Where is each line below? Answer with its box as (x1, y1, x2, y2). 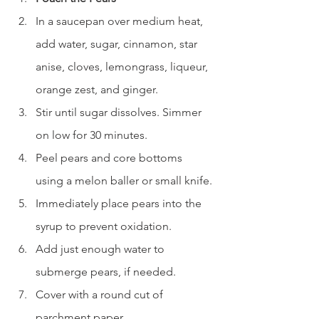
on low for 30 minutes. (36, 128, 147, 142)
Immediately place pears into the (36, 197, 204, 211)
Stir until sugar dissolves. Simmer (36, 105, 204, 120)
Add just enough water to (36, 242, 167, 256)
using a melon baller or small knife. (36, 174, 212, 188)
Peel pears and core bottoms (36, 151, 185, 165)
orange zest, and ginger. (36, 83, 158, 97)
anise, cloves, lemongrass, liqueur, (36, 60, 211, 74)
